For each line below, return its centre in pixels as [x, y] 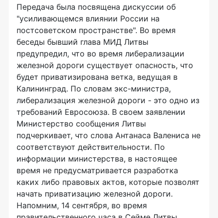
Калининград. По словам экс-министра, [94, 89]
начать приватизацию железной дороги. [95, 194]
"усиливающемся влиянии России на [88, 18]
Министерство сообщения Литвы [81, 124]
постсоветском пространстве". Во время [96, 30]
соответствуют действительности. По [91, 147]
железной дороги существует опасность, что [105, 65]
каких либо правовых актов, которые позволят [108, 182]
